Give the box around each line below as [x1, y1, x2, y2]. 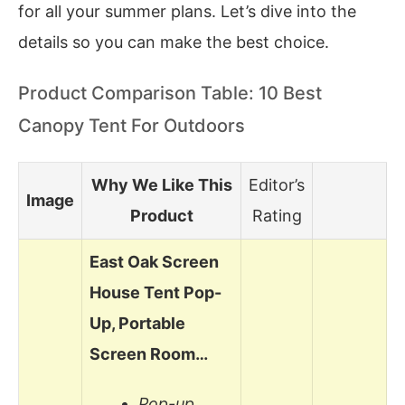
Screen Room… [89, 344, 208, 363]
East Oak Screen [89, 251, 219, 271]
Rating [251, 205, 302, 225]
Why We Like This [90, 174, 232, 194]
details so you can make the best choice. [18, 32, 329, 52]
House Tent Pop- [89, 282, 221, 302]
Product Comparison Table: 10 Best [18, 82, 322, 105]
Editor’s [249, 174, 305, 194]
